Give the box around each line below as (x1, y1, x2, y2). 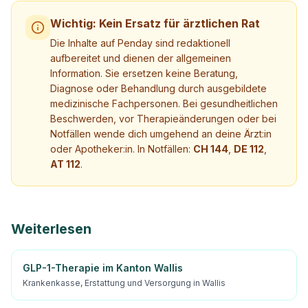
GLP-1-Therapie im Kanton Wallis (23, 262, 183, 274)
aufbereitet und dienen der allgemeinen (50, 52, 231, 64)
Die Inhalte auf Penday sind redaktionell (50, 37, 230, 49)
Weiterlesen (11, 221, 91, 237)
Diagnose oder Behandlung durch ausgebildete (50, 82, 267, 94)
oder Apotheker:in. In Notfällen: (50, 143, 193, 155)
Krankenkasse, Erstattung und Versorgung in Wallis (23, 278, 225, 288)
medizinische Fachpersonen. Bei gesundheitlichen (50, 98, 278, 109)
